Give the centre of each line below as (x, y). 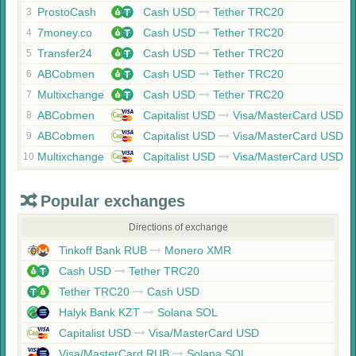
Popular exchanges (113, 201)
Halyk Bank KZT (99, 312)
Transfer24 (65, 53)
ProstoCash (67, 12)
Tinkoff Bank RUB (103, 250)
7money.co (65, 33)
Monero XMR (196, 250)
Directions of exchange (178, 227)
